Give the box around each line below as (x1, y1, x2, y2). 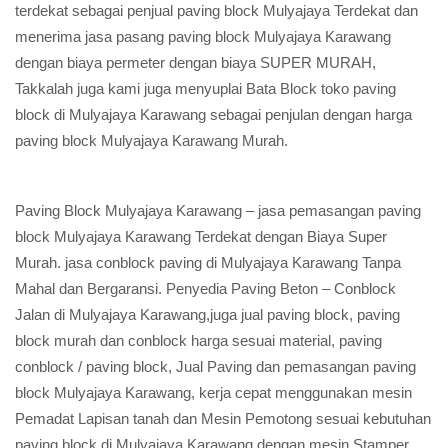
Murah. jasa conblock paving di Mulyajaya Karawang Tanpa (15, 254, 401, 271)
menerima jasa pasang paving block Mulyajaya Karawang (15, 28, 391, 45)
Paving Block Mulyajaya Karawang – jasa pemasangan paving (15, 202, 421, 219)
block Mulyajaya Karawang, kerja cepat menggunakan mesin (15, 384, 412, 401)
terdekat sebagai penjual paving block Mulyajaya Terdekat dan (15, 2, 418, 19)
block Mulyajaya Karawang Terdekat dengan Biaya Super (15, 228, 387, 245)
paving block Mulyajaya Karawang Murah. (15, 132, 288, 149)
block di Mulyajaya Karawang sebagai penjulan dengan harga (15, 106, 412, 123)
